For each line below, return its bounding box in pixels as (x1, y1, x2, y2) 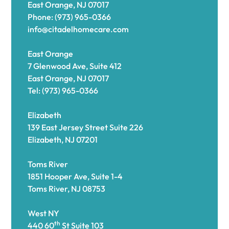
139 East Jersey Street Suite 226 (28, 122, 144, 132)
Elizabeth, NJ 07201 (28, 134, 98, 145)
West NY (28, 208, 60, 218)
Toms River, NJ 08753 (28, 184, 106, 194)
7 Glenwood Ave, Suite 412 (28, 61, 122, 71)
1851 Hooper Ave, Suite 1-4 (28, 171, 123, 181)
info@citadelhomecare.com (28, 24, 129, 34)
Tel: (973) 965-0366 (28, 85, 102, 96)
